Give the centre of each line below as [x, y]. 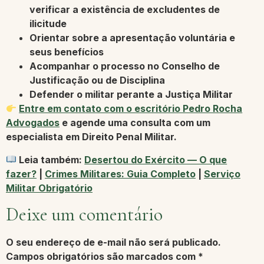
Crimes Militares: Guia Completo [120, 174]
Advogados [33, 123]
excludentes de [183, 10]
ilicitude [48, 24]
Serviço [222, 174]
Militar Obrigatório [49, 188]
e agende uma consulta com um [135, 123]
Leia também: [51, 159]
